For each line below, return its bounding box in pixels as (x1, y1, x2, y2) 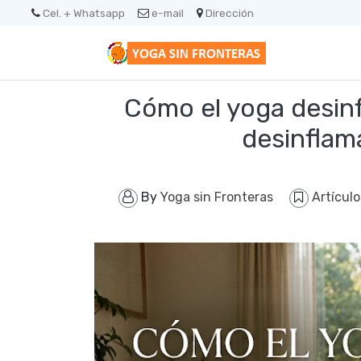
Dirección (205, 6, 254, 19)
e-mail (151, 6, 184, 19)
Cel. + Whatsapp (43, 6, 125, 19)
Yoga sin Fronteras (160, 189, 273, 205)
